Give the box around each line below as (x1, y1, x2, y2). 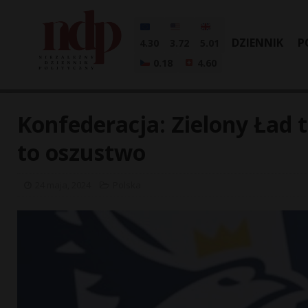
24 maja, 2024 (35, 179, 91, 191)
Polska (113, 179, 141, 191)
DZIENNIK (232, 35, 283, 50)
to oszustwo (17, 137, 146, 167)
